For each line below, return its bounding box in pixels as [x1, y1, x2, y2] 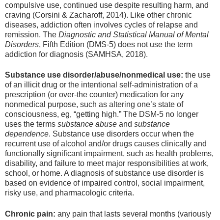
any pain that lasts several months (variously [55, 209, 211, 218]
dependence [5, 130, 49, 138]
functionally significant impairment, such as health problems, [5, 149, 214, 158]
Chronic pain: [5, 209, 55, 218]
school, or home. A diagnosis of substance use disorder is [5, 169, 204, 178]
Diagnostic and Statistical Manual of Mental [58, 30, 209, 39]
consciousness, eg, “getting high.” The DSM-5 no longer [5, 110, 198, 119]
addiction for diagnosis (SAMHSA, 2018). [5, 50, 148, 59]
